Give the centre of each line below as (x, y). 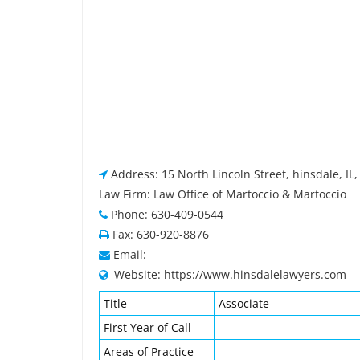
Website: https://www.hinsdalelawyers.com (230, 274)
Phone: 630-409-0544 (167, 214)
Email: (130, 254)
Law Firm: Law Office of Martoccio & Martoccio (223, 194)
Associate (244, 303)
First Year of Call (147, 327)
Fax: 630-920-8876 (161, 234)
